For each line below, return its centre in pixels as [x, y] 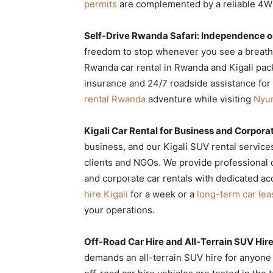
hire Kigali [106, 194]
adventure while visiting [200, 99]
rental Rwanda [115, 99]
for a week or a [162, 194]
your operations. [119, 210]
